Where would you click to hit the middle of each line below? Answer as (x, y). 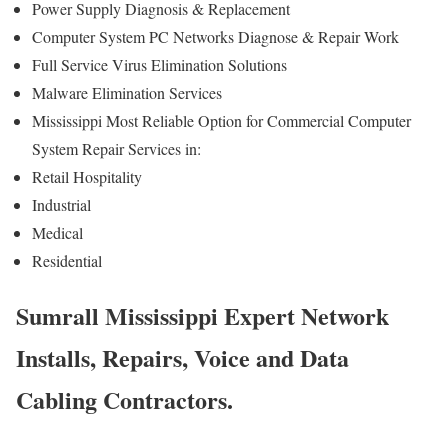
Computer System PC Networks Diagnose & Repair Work (218, 37)
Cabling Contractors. (124, 399)
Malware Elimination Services (127, 93)
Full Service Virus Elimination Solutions (162, 65)
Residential (67, 261)
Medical (57, 233)
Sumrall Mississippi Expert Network (202, 315)
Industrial (61, 205)
